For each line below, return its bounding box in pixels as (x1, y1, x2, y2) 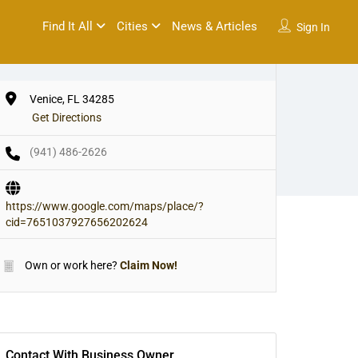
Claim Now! (120, 258, 177, 272)
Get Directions (32, 110, 101, 124)
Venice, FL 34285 (30, 92, 114, 105)
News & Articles (171, 19, 257, 34)
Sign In (296, 21, 330, 34)
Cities (116, 19, 148, 34)
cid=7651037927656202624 (6, 215, 148, 229)
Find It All (42, 19, 93, 34)
